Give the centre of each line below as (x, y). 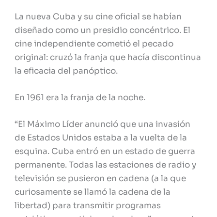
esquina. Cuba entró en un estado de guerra (105, 152)
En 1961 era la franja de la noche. (80, 98)
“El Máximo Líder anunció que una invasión (102, 124)
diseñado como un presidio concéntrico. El (102, 30)
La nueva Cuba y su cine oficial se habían (98, 16)
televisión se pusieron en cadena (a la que (100, 179)
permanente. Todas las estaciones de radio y (105, 165)
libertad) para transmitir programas (88, 206)
